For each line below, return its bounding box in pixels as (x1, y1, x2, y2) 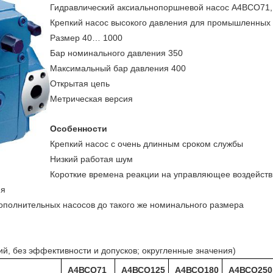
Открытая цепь (50, 79, 110, 88)
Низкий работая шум (50, 154, 133, 164)
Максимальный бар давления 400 (50, 63, 186, 73)
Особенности (50, 124, 107, 133)
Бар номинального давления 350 (50, 48, 183, 58)
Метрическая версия (50, 94, 133, 104)
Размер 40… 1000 (50, 33, 122, 43)
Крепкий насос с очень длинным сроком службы (50, 139, 243, 149)
